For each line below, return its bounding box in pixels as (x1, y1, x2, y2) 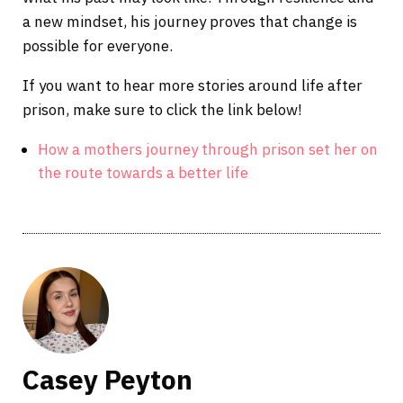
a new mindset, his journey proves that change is (22, 11, 357, 31)
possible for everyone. (22, 35, 173, 56)
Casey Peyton (22, 361, 193, 397)
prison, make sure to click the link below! (22, 99, 302, 120)
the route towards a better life (37, 162, 248, 183)
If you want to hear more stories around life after (22, 75, 363, 95)
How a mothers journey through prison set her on (37, 139, 378, 159)
